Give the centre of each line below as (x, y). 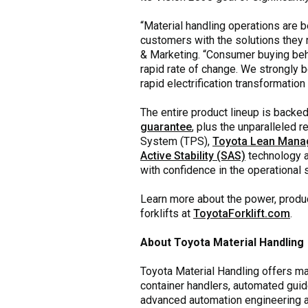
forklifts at (167, 213)
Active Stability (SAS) (193, 155)
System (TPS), (176, 141)
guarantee (166, 126)
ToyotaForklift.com (242, 213)
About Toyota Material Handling (222, 242)
